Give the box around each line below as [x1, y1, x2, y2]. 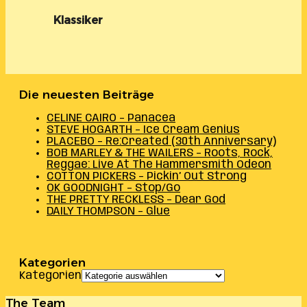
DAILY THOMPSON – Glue [47, 205, 170, 217]
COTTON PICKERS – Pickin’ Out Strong [47, 170, 247, 182]
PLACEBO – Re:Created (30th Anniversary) [47, 135, 276, 147]
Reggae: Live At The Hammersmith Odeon [47, 158, 271, 171]
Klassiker [53, 13, 103, 27]
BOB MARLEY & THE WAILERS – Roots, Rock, [47, 147, 273, 159]
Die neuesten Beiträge [19, 87, 154, 101]
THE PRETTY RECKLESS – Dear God [47, 193, 225, 206]
